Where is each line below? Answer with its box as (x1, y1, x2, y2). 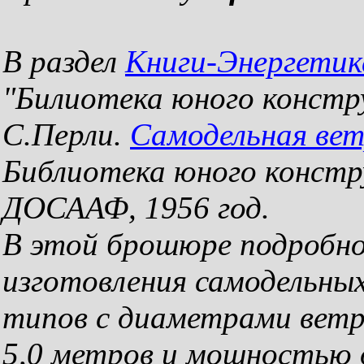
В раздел (2, 44, 125, 79)
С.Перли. (2, 117, 130, 152)
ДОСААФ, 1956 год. (2, 190, 270, 225)
